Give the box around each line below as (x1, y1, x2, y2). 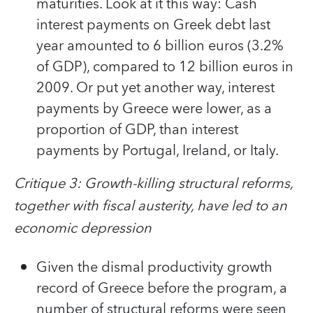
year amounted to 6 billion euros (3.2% (36, 34, 284, 58)
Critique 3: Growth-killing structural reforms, (14, 171, 293, 196)
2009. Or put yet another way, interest (36, 75, 275, 100)
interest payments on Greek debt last (36, 13, 270, 37)
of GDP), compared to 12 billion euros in (36, 54, 293, 79)
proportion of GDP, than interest (36, 117, 238, 142)
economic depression (14, 216, 152, 240)
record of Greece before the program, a (36, 276, 287, 300)
